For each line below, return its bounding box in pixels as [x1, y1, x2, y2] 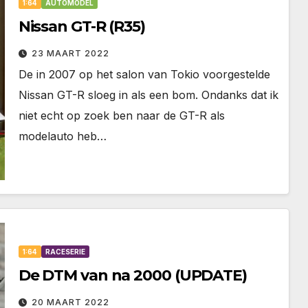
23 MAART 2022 [31, 48, 109, 58]
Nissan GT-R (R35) [18, 17, 145, 36]
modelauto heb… [18, 129, 107, 143]
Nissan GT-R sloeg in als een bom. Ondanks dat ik [18, 88, 278, 102]
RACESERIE [45, 247, 85, 256]
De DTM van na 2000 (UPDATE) [18, 266, 247, 285]
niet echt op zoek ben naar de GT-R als [18, 109, 225, 122]
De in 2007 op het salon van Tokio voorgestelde [18, 67, 270, 81]
